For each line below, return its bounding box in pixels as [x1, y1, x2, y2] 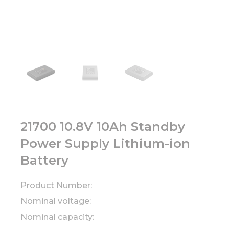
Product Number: [20, 180, 92, 190]
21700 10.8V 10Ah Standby [20, 119, 185, 134]
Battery [20, 152, 68, 168]
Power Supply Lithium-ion [20, 135, 190, 151]
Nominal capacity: [20, 212, 94, 222]
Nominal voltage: [20, 196, 91, 206]
